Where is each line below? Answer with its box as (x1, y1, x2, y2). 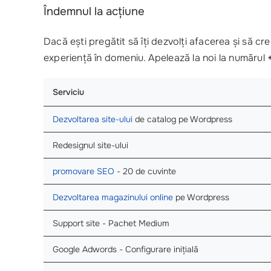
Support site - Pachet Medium (53, 217, 169, 229)
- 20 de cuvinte (114, 165, 176, 177)
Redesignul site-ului (53, 139, 128, 151)
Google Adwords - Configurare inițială (53, 243, 198, 255)
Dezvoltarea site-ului (53, 113, 132, 125)
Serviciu (53, 86, 84, 97)
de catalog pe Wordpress (132, 113, 232, 125)
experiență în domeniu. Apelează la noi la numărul (44, 51, 267, 64)
